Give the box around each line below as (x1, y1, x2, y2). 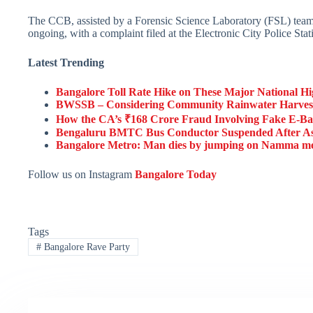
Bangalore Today (135, 168, 217, 181)
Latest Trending (28, 57, 104, 69)
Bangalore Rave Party (41, 241, 130, 252)
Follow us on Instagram (28, 168, 135, 181)
